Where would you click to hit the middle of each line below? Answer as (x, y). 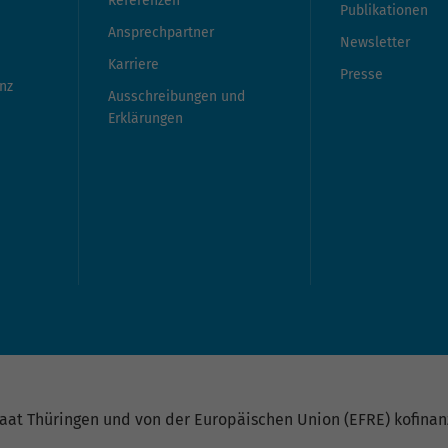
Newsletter (375, 43)
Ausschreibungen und (176, 97)
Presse (361, 75)
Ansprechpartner (161, 33)
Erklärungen (145, 119)
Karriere (133, 65)
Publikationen (384, 11)
